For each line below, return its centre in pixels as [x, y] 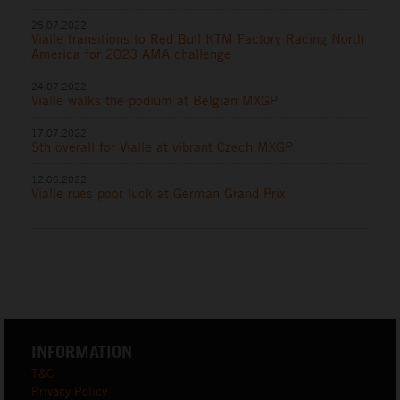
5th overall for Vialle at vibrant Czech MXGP [162, 147]
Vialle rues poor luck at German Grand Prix [158, 194]
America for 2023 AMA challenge [131, 54]
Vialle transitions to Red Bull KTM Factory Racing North [198, 39]
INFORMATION [82, 352]
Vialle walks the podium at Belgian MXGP [154, 101]
